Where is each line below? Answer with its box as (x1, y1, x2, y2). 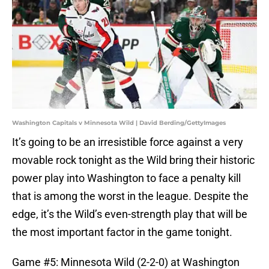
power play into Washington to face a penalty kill (12, 172, 241, 185)
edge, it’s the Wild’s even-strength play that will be (12, 208, 247, 221)
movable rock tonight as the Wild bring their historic (12, 154, 255, 167)
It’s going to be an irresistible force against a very (12, 136, 243, 149)
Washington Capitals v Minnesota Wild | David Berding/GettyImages (12, 119, 226, 127)
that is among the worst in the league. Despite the (12, 190, 249, 203)
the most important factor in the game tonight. (12, 226, 232, 239)
